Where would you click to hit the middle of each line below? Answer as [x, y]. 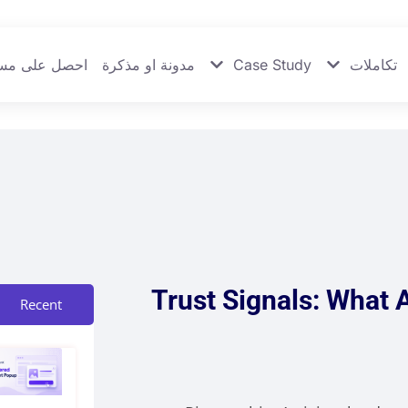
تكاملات [373, 65]
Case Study [272, 65]
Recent [41, 304]
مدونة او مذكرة [148, 65]
